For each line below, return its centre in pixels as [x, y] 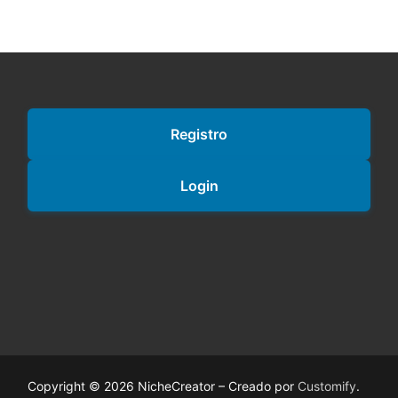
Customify [327, 386]
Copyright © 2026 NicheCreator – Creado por [163, 386]
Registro [199, 135]
